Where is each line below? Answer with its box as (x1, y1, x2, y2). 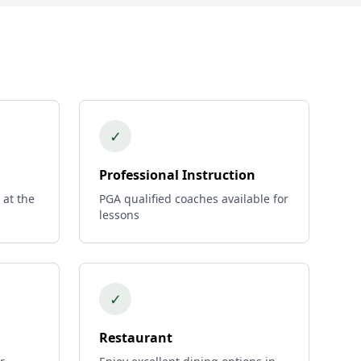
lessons (99, 207, 139, 222)
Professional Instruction (99, 166, 255, 184)
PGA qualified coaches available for (99, 191, 288, 206)
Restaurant (99, 329, 172, 346)
